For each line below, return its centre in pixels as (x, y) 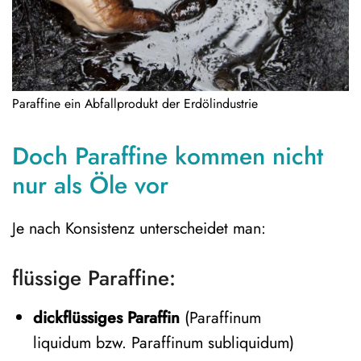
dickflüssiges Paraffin (106, 317)
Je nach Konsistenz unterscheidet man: (139, 228)
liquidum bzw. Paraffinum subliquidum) (163, 342)
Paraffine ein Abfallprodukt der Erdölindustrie (135, 103)
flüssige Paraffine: (94, 278)
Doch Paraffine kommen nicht (168, 156)
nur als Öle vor (90, 185)
